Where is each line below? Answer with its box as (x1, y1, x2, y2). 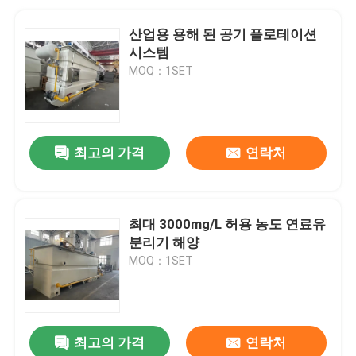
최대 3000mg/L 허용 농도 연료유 (129, 215, 327, 232)
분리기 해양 (129, 234, 200, 250)
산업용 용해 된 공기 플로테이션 (129, 25, 318, 42)
